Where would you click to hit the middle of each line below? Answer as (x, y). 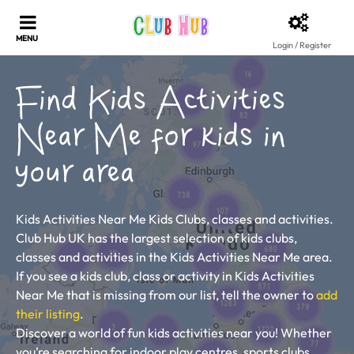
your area (75, 174)
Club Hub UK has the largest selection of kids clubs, (156, 238)
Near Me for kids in (151, 138)
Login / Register (302, 45)
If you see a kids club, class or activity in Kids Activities (165, 276)
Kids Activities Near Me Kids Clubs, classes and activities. (175, 219)
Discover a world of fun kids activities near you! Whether (174, 333)
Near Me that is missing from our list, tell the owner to (166, 295)
